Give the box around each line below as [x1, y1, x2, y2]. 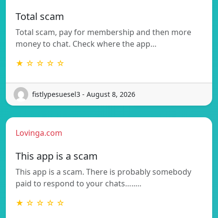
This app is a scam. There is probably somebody [16, 166, 191, 177]
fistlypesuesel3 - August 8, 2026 [32, 90, 135, 99]
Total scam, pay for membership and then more [16, 26, 191, 37]
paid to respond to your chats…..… [16, 178, 142, 189]
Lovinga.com [16, 127, 62, 138]
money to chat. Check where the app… [16, 38, 157, 49]
